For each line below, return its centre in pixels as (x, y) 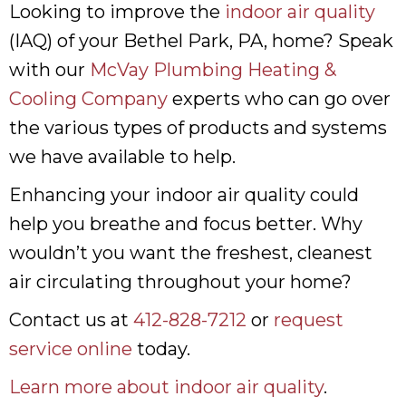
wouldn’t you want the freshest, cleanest (191, 252)
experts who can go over (279, 98)
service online (71, 348)
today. (161, 348)
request (309, 319)
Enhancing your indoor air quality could (184, 194)
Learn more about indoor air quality (166, 387)
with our (49, 69)
